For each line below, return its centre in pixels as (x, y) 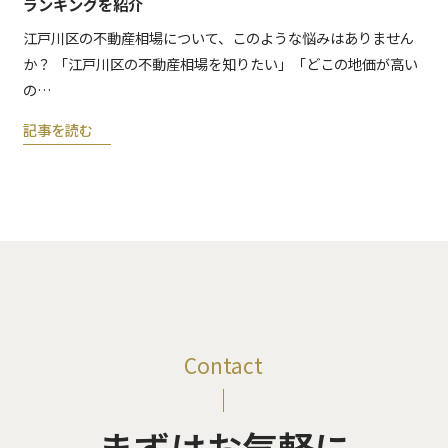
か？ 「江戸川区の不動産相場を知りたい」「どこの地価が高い (220, 64)
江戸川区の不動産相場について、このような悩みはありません (218, 38)
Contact (224, 364)
